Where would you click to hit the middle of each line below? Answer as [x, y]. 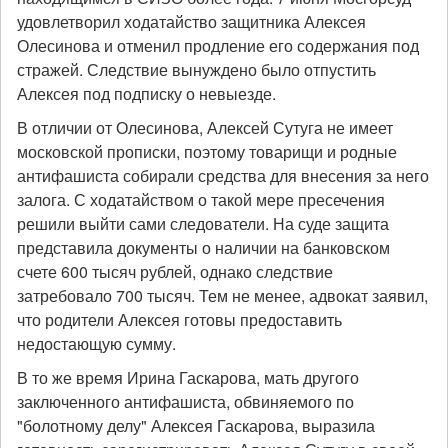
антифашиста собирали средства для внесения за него [223, 175]
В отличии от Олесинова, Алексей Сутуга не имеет [205, 127]
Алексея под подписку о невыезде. [146, 93]
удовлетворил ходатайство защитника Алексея [191, 21]
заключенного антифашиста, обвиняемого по [185, 401]
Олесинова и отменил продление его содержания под [218, 45]
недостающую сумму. [96, 343]
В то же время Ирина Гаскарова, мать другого [188, 377]
